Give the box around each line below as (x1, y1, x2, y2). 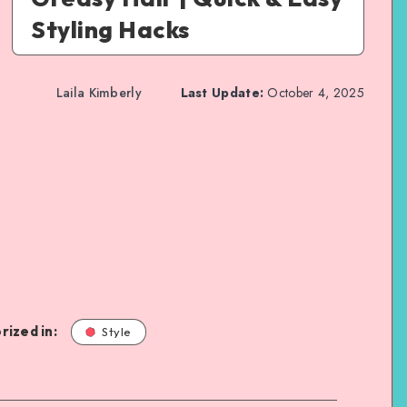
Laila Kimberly (55, 84, 142, 103)
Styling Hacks (31, 14, 190, 45)
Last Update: (180, 84, 264, 103)
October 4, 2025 (263, 84, 364, 103)
